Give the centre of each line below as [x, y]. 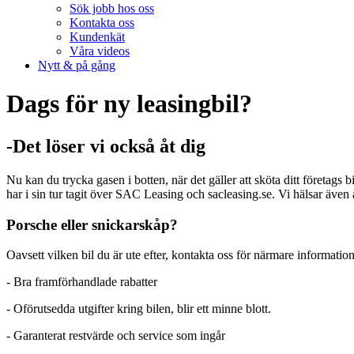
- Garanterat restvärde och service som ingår [116, 336]
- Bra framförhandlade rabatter [82, 282]
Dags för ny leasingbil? [129, 104]
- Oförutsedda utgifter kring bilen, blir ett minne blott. [139, 309]
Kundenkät [97, 37]
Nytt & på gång [77, 65]
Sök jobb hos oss [112, 8]
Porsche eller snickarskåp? [92, 224]
